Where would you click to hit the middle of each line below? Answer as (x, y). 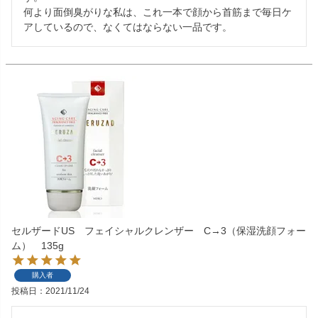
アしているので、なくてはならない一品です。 (128, 27)
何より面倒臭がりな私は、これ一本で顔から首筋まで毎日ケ (158, 12)
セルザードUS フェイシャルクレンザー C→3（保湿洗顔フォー (159, 231)
